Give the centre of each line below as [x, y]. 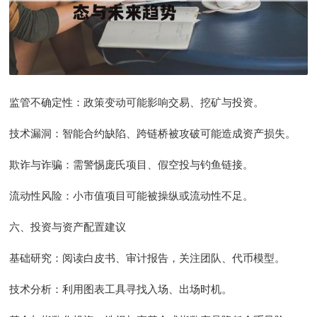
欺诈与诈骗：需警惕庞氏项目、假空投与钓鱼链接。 [132, 165]
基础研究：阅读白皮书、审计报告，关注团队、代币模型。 [148, 258]
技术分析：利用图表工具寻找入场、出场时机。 [121, 289]
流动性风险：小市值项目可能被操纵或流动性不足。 [132, 196]
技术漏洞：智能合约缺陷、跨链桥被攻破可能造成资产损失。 [153, 133]
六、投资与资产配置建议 [68, 227]
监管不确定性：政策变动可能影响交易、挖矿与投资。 [137, 102]
